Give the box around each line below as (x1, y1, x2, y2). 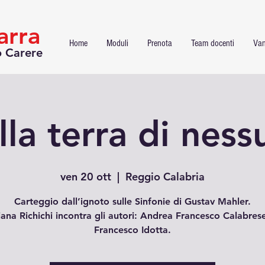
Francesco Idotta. (94, 224, 171, 235)
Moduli (106, 38, 128, 49)
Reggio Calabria (125, 170, 205, 183)
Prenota (147, 38, 172, 49)
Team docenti (191, 38, 234, 49)
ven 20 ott (60, 170, 111, 183)
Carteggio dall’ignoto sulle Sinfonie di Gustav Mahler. (14, 196, 251, 207)
